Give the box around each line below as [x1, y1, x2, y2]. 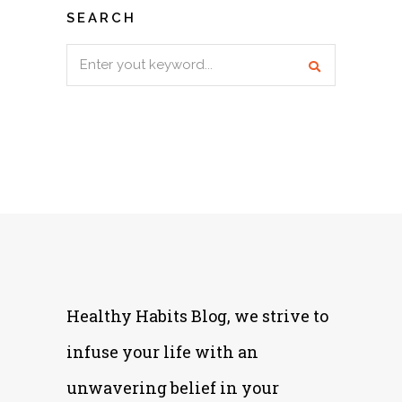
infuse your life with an [66, 340, 258, 363]
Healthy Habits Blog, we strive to [66, 304, 328, 327]
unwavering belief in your [66, 376, 279, 398]
